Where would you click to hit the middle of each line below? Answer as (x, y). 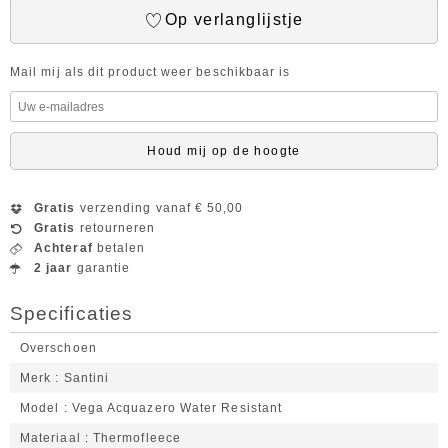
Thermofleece (137, 438)
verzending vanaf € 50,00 (159, 208)
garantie (101, 268)
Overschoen (58, 348)
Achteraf (63, 248)
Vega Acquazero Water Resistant (177, 408)
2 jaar (53, 268)
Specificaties (72, 313)
